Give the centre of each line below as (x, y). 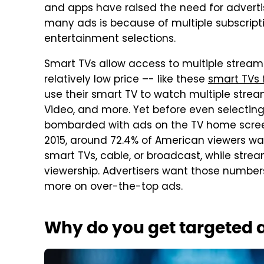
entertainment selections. (110, 39)
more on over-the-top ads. (113, 187)
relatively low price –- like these (126, 80)
